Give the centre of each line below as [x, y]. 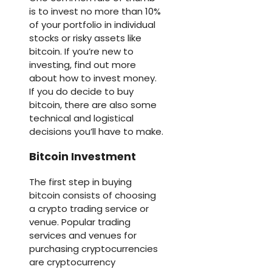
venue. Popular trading [80, 222]
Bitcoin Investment [83, 157]
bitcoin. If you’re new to [81, 51]
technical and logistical [81, 118]
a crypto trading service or [89, 208]
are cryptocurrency [72, 262]
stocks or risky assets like [85, 38]
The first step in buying [80, 182]
